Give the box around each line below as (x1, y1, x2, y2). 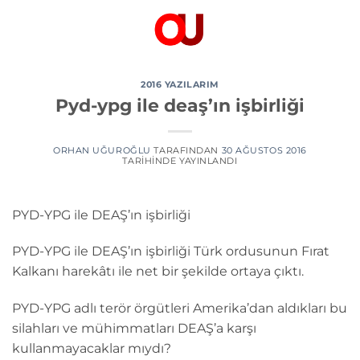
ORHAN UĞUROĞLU (53, 144, 151, 156)
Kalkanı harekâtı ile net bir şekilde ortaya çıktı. (12, 264, 304, 280)
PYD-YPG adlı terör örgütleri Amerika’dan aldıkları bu (12, 301, 347, 317)
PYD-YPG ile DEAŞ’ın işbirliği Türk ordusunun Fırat (12, 243, 329, 260)
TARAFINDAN (150, 144, 219, 156)
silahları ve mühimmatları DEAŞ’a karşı (12, 321, 256, 337)
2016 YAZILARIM (141, 79, 219, 90)
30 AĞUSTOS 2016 (221, 144, 307, 156)
